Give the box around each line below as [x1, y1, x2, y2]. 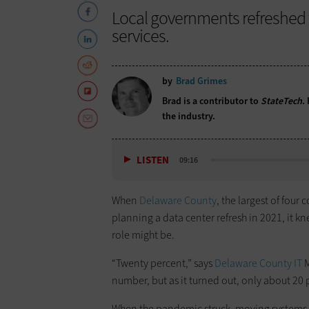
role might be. [112, 227, 175, 242]
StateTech [261, 94, 302, 108]
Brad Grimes [176, 74, 227, 88]
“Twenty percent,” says [112, 255, 215, 270]
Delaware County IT [215, 255, 302, 270]
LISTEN [137, 152, 169, 167]
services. [112, 23, 169, 48]
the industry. [162, 109, 215, 123]
